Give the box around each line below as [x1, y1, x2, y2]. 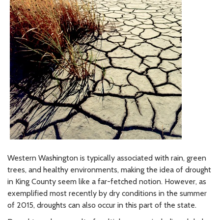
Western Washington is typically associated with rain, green [7, 153, 206, 163]
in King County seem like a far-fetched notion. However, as [7, 176, 206, 186]
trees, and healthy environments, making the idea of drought [7, 165, 211, 174]
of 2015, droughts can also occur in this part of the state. [7, 200, 196, 210]
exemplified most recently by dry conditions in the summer [7, 188, 207, 198]
